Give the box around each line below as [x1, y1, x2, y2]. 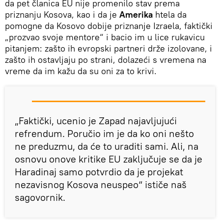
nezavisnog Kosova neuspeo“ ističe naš [15, 178, 187, 191]
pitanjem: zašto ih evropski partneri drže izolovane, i [5, 42, 212, 54]
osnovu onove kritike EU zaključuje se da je [15, 152, 202, 165]
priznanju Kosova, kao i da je [5, 8, 119, 20]
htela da [153, 8, 187, 20]
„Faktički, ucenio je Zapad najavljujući [15, 114, 177, 127]
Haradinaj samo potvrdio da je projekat [15, 165, 183, 178]
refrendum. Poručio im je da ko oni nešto [15, 127, 194, 139]
